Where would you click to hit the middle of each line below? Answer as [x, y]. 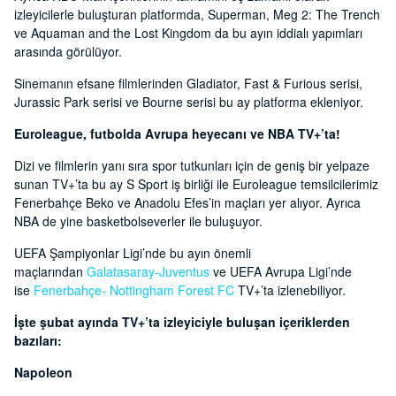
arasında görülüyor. [68, 52]
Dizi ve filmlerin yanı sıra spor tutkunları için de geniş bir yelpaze [192, 166]
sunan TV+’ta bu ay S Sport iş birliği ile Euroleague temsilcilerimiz [196, 184]
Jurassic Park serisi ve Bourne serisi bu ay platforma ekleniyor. [189, 102]
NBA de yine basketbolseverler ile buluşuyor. [138, 221]
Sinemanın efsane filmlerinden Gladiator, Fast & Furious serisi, [188, 84]
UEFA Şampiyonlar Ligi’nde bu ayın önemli [133, 253]
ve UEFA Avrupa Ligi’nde [281, 272]
